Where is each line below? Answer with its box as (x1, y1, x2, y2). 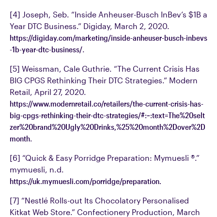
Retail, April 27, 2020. (10, 87, 86, 96)
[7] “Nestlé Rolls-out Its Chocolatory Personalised (10, 196, 189, 205)
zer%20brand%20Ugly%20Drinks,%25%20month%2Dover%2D (10, 122, 205, 131)
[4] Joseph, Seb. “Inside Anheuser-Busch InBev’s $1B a (10, 10, 207, 19)
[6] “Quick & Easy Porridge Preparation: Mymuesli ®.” (10, 153, 200, 162)
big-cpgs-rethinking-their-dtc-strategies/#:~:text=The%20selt (10, 110, 205, 120)
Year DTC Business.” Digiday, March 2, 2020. (10, 21, 170, 31)
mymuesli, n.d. (10, 165, 64, 174)
